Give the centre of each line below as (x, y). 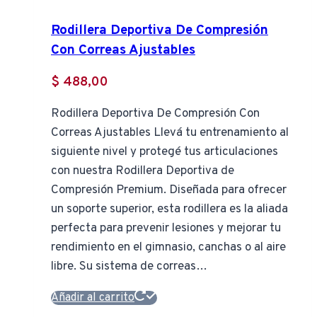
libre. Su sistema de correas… (129, 266)
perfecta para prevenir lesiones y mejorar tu (166, 228)
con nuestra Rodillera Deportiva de (143, 171)
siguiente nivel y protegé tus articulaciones (165, 152)
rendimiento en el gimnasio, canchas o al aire (168, 247)
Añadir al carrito (93, 298)
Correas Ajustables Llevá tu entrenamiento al (170, 133)
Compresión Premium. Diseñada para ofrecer (169, 190)
